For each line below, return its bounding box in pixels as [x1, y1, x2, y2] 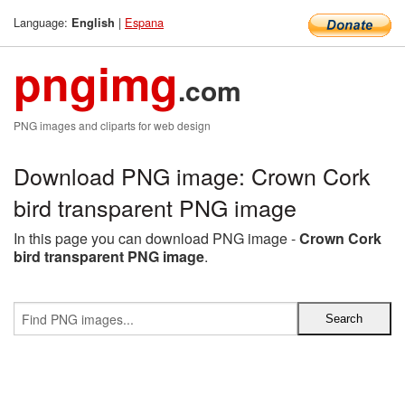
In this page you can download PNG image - [14, 228, 299, 249]
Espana [125, 14, 164, 31]
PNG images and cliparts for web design [14, 118, 211, 133]
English [71, 14, 115, 31]
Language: [14, 14, 71, 31]
